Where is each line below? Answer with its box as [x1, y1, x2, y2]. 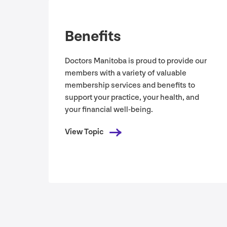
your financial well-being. [65, 105, 153, 115]
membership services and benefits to [65, 81, 195, 91]
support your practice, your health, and [65, 93, 199, 103]
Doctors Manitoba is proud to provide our [65, 56, 207, 66]
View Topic [65, 127, 103, 137]
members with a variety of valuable [65, 68, 186, 79]
